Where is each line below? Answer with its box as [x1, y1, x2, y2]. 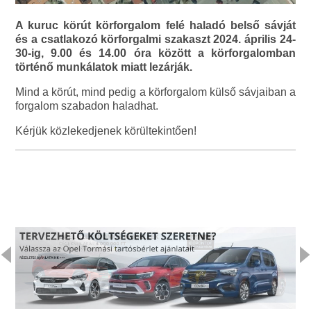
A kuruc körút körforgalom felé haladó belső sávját [15, 19, 296, 32]
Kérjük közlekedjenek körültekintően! [15, 125, 197, 137]
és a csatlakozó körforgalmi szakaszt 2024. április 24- [15, 33, 296, 46]
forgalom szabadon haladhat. [15, 100, 159, 112]
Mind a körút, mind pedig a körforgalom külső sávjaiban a [15, 86, 296, 99]
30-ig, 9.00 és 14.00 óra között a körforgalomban [15, 47, 296, 60]
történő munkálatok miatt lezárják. [15, 61, 193, 74]
